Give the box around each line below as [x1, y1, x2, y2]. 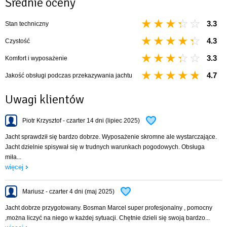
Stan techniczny [5, 20, 49, 27]
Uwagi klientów [5, 91, 84, 107]
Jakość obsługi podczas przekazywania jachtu [5, 71, 132, 79]
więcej [5, 163, 23, 171]
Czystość [5, 37, 30, 45]
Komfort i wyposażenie [5, 54, 67, 62]
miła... [5, 153, 21, 161]
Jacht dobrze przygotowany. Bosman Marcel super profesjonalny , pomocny [5, 204, 212, 211]
